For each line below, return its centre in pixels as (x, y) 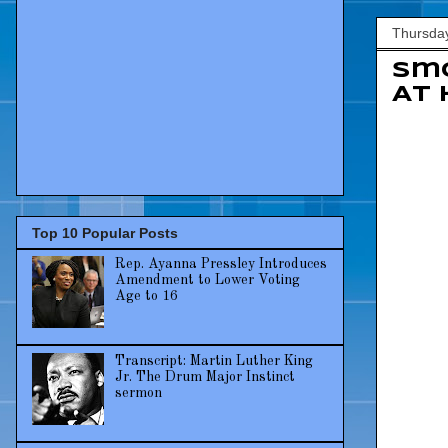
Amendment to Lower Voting (207, 280)
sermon (138, 393)
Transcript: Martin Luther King (213, 361)
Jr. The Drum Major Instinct (204, 377)
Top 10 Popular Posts (105, 233)
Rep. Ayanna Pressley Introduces (220, 264)
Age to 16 (146, 296)
